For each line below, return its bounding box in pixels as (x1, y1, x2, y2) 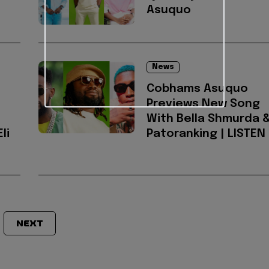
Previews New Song (147, 98, 260, 110)
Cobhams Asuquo (147, 83, 248, 95)
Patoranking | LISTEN (147, 128, 265, 140)
